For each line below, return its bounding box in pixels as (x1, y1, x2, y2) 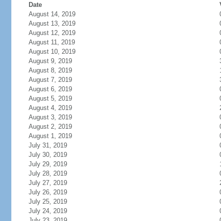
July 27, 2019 (28, 179, 67, 186)
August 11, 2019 (28, 38, 75, 46)
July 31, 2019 (28, 142, 67, 149)
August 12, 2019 (28, 29, 75, 37)
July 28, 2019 (28, 170, 67, 177)
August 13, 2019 (28, 20, 75, 27)
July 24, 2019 (28, 207, 67, 215)
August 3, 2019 (28, 113, 72, 121)
